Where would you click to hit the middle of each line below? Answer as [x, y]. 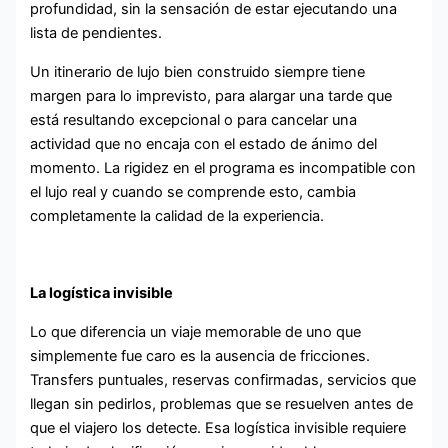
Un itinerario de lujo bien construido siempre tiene [198, 71]
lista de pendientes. [96, 33]
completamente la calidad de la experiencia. [177, 215]
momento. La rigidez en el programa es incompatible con [223, 167]
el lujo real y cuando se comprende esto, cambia [193, 191]
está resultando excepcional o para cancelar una [194, 119]
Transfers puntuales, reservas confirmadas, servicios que [223, 379]
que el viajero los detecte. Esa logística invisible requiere [218, 427]
